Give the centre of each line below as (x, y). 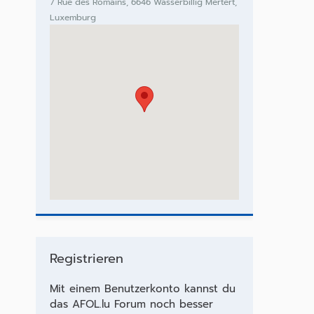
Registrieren (86, 259)
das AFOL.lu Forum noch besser (131, 304)
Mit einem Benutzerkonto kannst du (142, 289)
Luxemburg (73, 18)
